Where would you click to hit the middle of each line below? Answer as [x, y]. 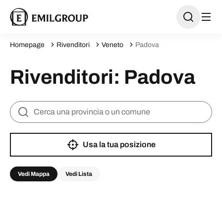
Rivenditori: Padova [103, 77]
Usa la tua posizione [119, 144]
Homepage [27, 45]
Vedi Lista [79, 174]
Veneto [112, 45]
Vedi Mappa [34, 174]
